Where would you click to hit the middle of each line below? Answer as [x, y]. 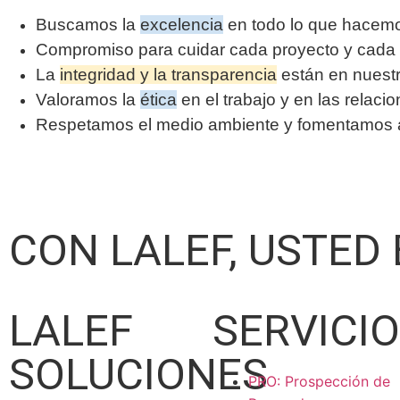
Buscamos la [88, 24]
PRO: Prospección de [319, 381]
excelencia [182, 24]
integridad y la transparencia [168, 74]
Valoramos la [88, 99]
